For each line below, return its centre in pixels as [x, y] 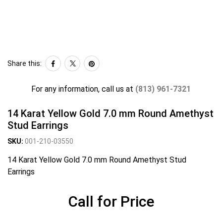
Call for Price [111, 201]
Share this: [25, 63]
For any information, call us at [83, 89]
